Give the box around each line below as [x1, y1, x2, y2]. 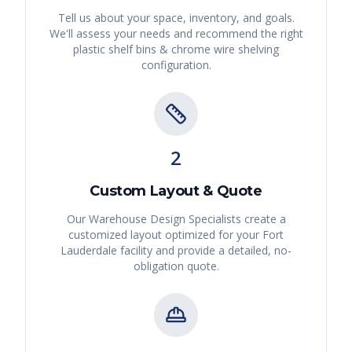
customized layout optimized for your [68, 227, 262, 243]
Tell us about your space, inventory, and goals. [57, 10, 295, 26]
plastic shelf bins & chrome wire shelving [73, 42, 279, 57]
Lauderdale [60, 243, 117, 258]
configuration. [141, 57, 211, 73]
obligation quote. [133, 258, 219, 274]
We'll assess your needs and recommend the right [49, 26, 303, 42]
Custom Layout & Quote [90, 182, 262, 200]
